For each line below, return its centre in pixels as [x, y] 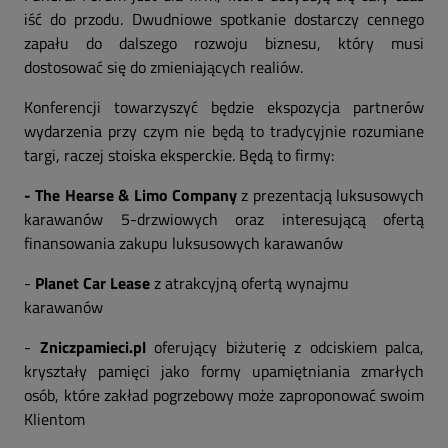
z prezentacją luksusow [320, 195]
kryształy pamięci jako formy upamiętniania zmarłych [224, 371]
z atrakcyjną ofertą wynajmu [249, 283]
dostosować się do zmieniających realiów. [163, 67]
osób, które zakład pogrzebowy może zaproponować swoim [224, 395]
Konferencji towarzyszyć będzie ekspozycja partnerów [224, 107]
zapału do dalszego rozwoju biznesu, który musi [224, 43]
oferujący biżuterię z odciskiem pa [273, 347]
